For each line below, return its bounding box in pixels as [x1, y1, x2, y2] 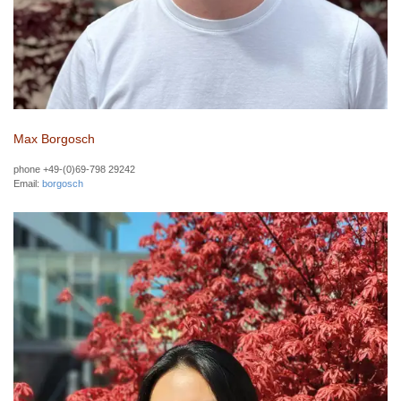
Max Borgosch [13, 132, 95, 147]
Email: [13, 178, 42, 190]
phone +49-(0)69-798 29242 [13, 164, 135, 175]
